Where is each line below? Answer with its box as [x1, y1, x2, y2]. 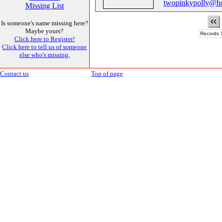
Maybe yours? [25, 27, 64, 35]
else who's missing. [19, 51, 70, 58]
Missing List [25, 1, 64, 10]
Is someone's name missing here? [1, 19, 88, 27]
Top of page [91, 70, 123, 77]
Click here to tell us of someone [2, 43, 87, 51]
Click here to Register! [14, 35, 75, 43]
